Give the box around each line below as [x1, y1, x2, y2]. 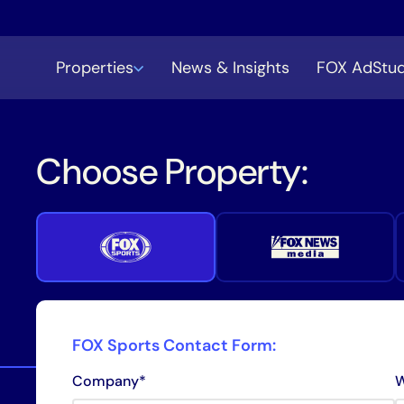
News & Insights [171, 57, 289, 78]
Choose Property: [36, 148, 309, 195]
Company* [72, 372, 147, 390]
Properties [56, 57, 133, 78]
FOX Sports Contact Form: [72, 335, 277, 356]
